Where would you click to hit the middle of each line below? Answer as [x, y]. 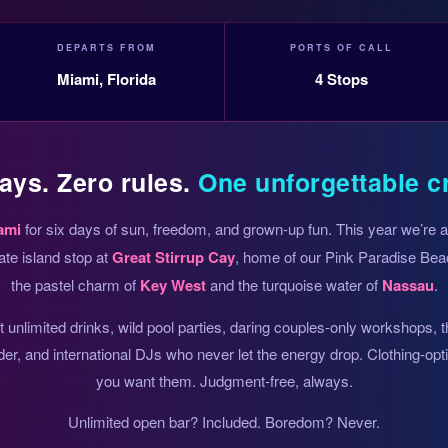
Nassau [407, 285]
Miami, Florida [107, 79]
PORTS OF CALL [341, 48]
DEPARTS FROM [107, 48]
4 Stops [341, 79]
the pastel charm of [75, 285]
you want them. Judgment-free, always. [224, 381]
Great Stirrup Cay [173, 257]
